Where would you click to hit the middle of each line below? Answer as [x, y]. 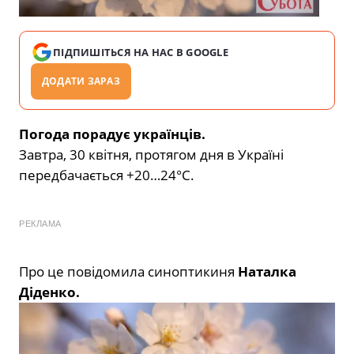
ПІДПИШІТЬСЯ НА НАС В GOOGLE [141, 52]
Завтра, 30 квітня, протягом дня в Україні [151, 154]
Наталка [267, 271]
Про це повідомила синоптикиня [128, 271]
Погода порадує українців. [112, 134]
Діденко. [49, 292]
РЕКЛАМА [40, 223]
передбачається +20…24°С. [107, 175]
